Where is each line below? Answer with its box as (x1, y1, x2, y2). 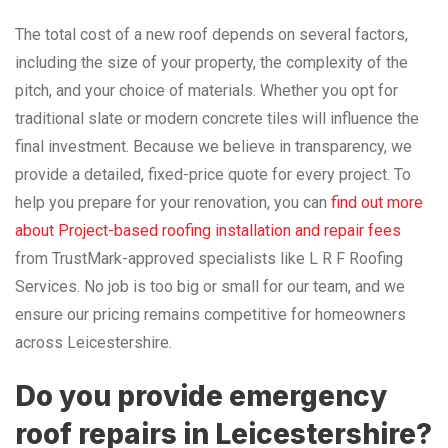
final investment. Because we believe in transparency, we (15, 136, 412, 156)
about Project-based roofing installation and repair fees (15, 220, 401, 240)
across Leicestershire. (15, 332, 172, 352)
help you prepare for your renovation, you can (15, 192, 331, 212)
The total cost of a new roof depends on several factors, (15, 24, 408, 44)
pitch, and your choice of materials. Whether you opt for (15, 80, 398, 100)
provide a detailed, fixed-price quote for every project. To (15, 164, 411, 184)
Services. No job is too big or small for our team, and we (15, 276, 405, 296)
